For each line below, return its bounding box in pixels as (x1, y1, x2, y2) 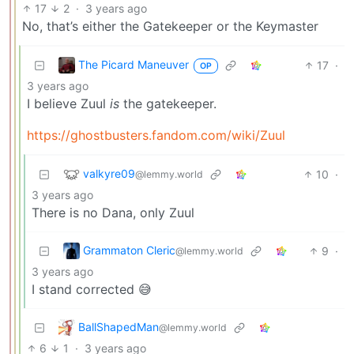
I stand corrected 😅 (32, 281, 152, 297)
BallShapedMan (78, 319, 159, 333)
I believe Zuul (27, 95, 110, 111)
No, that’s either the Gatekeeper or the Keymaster (22, 17, 318, 34)
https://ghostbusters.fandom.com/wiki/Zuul (27, 126, 285, 143)
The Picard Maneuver (78, 57, 189, 71)
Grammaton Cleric (83, 243, 175, 257)
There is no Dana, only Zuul (32, 204, 194, 220)
